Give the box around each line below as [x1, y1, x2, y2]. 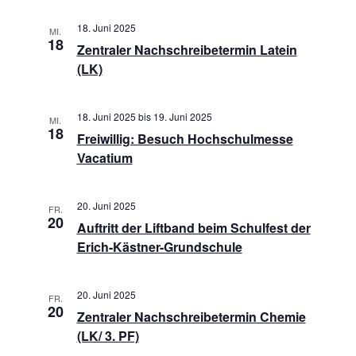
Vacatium [76, 149, 133, 167]
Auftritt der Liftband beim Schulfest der [76, 219, 311, 237]
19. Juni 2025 [153, 110, 212, 123]
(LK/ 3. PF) [76, 327, 139, 345]
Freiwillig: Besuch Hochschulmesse [76, 130, 293, 148]
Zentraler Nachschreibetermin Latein [76, 41, 297, 59]
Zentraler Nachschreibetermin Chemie [76, 308, 306, 326]
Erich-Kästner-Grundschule [76, 238, 242, 256]
